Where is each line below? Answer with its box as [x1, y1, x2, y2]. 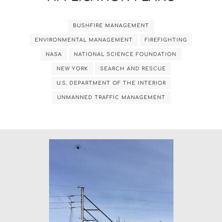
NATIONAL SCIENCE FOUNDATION [74, 51, 176, 57]
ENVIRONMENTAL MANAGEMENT [35, 37, 133, 43]
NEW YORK [56, 65, 88, 71]
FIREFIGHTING [145, 37, 187, 43]
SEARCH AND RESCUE [100, 65, 166, 71]
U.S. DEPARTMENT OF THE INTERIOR [56, 80, 166, 86]
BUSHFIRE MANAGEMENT [73, 22, 149, 28]
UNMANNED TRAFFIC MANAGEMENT [56, 94, 166, 100]
